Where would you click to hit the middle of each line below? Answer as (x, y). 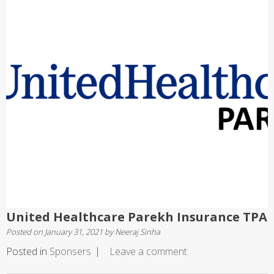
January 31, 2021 (74, 232)
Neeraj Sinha (138, 232)
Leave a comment (148, 252)
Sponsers (70, 252)
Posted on (25, 232)
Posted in (28, 252)
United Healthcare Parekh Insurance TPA (137, 217)
